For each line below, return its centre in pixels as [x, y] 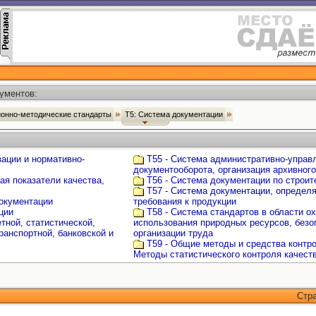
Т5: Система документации [175, 114]
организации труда [173, 233]
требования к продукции [185, 201]
